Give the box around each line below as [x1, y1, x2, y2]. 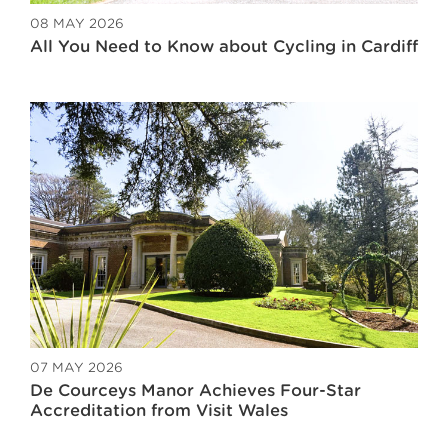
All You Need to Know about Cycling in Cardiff [30, 37, 418, 57]
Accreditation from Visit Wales [30, 401, 288, 421]
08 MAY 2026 [30, 16, 124, 32]
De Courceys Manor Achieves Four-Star [30, 381, 361, 401]
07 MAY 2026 [30, 360, 123, 376]
